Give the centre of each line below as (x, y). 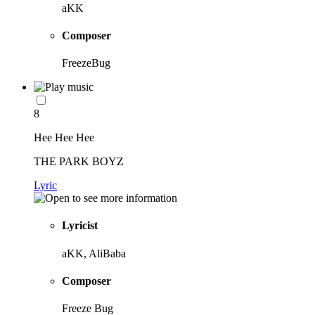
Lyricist (80, 226)
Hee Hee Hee (64, 138)
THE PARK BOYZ (79, 162)
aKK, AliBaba (94, 253)
